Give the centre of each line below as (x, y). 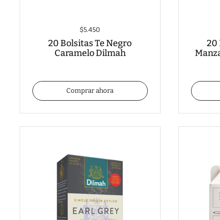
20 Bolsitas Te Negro (90, 43)
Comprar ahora (90, 91)
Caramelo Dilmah (90, 53)
